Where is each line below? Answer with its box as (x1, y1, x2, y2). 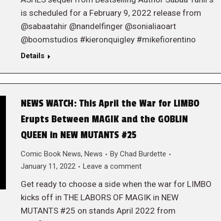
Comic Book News (20, 149, 81, 158)
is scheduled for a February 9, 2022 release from (20, 8, 201, 18)
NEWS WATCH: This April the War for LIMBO (20, 98, 199, 110)
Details (20, 51, 44, 60)
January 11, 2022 (20, 162, 75, 171)
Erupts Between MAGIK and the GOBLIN (20, 113, 188, 125)
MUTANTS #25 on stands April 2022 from (20, 206, 176, 216)
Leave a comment (82, 162, 142, 171)
